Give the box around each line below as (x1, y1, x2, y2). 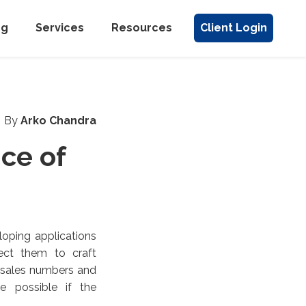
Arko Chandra (20, 113, 97, 127)
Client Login (200, 21, 267, 35)
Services (36, 21, 84, 35)
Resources (111, 21, 172, 35)
